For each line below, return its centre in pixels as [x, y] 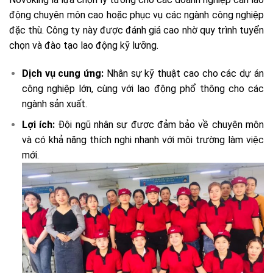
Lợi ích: [38, 125]
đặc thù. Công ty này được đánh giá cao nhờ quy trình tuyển [136, 30]
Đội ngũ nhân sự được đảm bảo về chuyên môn [160, 125]
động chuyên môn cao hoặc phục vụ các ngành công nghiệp [136, 15]
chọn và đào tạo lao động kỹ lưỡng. [84, 45]
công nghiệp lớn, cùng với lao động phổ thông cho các [143, 88]
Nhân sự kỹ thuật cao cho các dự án [184, 73]
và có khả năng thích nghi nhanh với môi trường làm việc [143, 140]
